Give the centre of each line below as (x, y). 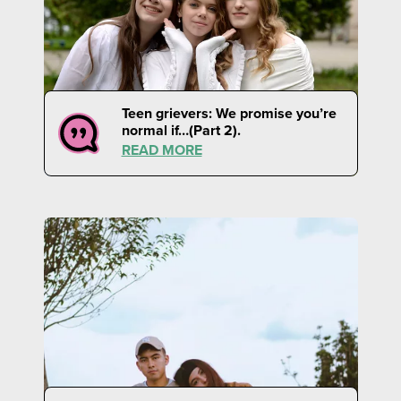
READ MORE (162, 150)
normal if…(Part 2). (181, 130)
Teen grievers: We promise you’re (229, 113)
